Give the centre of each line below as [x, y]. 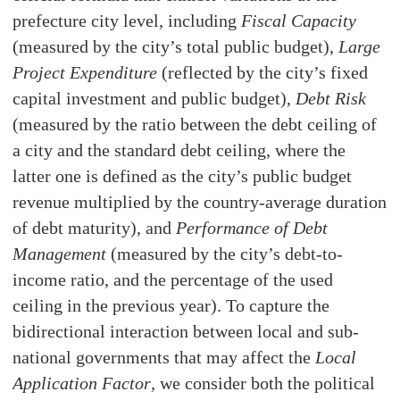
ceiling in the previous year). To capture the [171, 306]
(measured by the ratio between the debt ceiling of [195, 125]
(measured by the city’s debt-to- [225, 254]
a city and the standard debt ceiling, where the [179, 150]
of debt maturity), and [95, 228]
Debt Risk [331, 99]
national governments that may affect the [164, 358]
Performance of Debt [252, 228]
